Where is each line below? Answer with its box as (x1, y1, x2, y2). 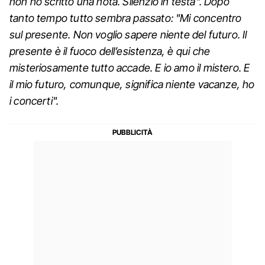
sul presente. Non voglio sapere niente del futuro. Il (9, 28, 247, 41)
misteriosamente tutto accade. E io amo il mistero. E (9, 61, 250, 74)
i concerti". (9, 94, 59, 107)
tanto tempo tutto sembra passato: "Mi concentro (9, 11, 242, 24)
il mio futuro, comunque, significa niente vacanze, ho (9, 77, 255, 91)
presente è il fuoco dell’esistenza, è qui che (9, 44, 211, 57)
